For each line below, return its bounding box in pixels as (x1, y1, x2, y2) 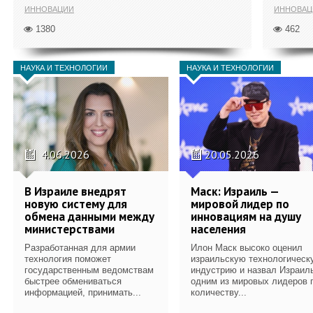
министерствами (24, 221, 115, 237)
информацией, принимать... (24, 286, 141, 298)
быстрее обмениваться (24, 275, 122, 286)
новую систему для (24, 196, 127, 212)
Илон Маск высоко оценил (191, 242, 303, 253)
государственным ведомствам (24, 264, 154, 275)
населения (191, 221, 246, 237)
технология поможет (24, 253, 111, 264)
